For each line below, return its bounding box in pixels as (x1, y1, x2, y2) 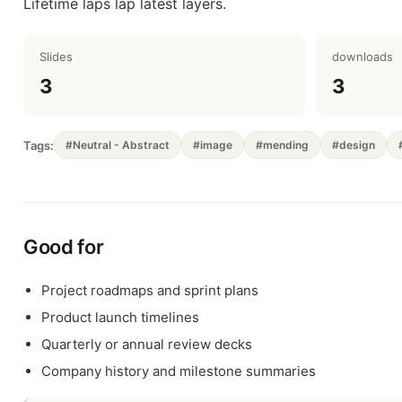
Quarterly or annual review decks (41, 336, 252, 353)
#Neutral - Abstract (66, 138, 170, 152)
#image (193, 138, 232, 152)
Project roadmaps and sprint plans (41, 282, 258, 299)
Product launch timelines (41, 309, 199, 326)
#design (332, 138, 375, 152)
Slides (39, 49, 73, 64)
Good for (23, 235, 104, 258)
